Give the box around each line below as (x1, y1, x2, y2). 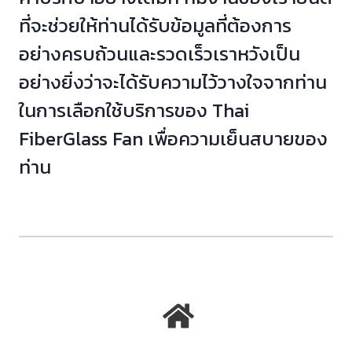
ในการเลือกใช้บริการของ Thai (19, 96, 249, 124)
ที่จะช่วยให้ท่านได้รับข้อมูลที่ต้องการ (19, 11, 291, 39)
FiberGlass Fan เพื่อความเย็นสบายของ (19, 124, 328, 152)
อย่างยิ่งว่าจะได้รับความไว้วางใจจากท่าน (19, 68, 327, 96)
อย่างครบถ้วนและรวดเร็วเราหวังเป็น (19, 39, 300, 68)
